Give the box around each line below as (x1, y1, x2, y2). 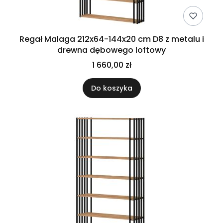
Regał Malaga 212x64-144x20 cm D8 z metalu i (19, 33, 204, 45)
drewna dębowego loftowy (57, 44, 166, 56)
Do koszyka (91, 83, 132, 93)
